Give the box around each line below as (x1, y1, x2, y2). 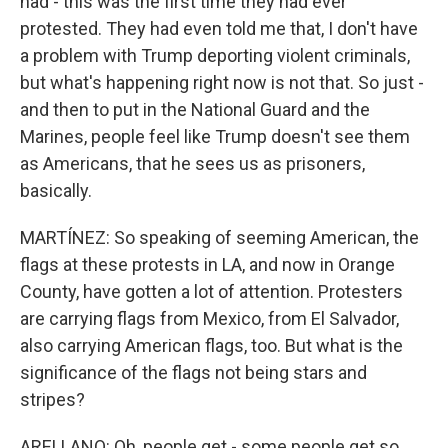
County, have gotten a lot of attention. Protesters (20, 281, 403, 302)
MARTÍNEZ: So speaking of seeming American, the (20, 227, 419, 248)
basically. (20, 180, 92, 201)
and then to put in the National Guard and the (20, 99, 370, 120)
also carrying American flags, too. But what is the (20, 335, 403, 356)
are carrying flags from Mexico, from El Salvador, (20, 308, 399, 329)
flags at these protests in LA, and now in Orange (20, 254, 395, 275)
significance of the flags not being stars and (20, 362, 367, 383)
